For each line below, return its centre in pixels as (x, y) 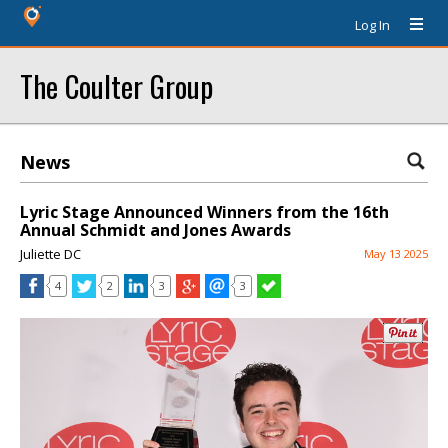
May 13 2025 (396, 253)
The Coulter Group (116, 85)
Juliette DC (50, 254)
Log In (372, 25)
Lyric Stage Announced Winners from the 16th (204, 212)
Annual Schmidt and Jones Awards (155, 230)
